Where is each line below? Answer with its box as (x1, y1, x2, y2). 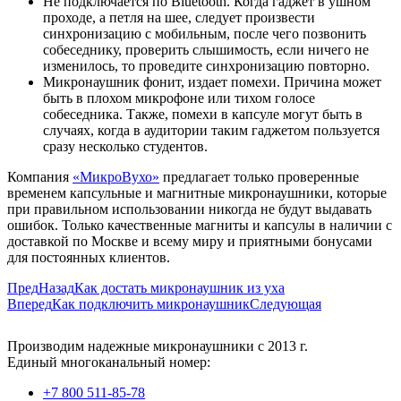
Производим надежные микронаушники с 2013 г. (7, 338, 308, 354)
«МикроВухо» (73, 169, 159, 185)
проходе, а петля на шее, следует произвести (43, 10, 315, 26)
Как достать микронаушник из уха (74, 280, 285, 296)
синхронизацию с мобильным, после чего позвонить (43, 26, 366, 42)
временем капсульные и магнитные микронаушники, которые (7, 185, 387, 201)
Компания (7, 169, 73, 185)
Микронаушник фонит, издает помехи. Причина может (43, 74, 381, 90)
